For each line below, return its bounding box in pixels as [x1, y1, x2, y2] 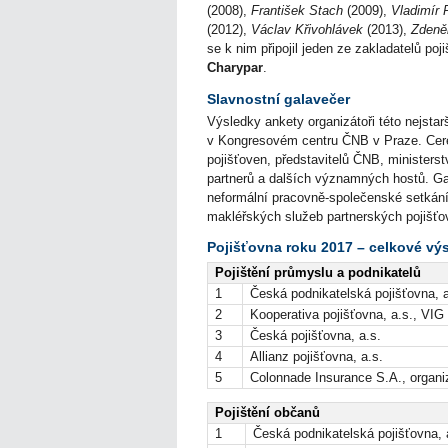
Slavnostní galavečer [207, 91, 350, 107]
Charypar [207, 60, 263, 76]
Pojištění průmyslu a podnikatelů [215, 264, 421, 280]
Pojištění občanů [215, 404, 320, 420]
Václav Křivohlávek [251, 22, 363, 38]
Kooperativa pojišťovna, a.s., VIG [250, 306, 444, 322]
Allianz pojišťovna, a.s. [250, 348, 383, 364]
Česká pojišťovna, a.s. [250, 327, 381, 343]
